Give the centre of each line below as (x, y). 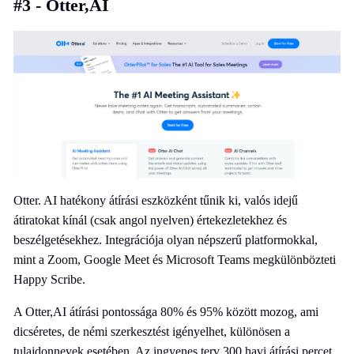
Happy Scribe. (49, 279)
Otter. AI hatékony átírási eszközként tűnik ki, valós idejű (156, 200)
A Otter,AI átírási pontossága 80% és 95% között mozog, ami (166, 311)
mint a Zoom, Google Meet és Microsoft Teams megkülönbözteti (175, 259)
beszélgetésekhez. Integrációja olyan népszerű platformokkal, (166, 239)
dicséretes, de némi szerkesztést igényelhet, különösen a (152, 331)
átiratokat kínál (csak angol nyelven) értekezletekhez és (150, 220)
